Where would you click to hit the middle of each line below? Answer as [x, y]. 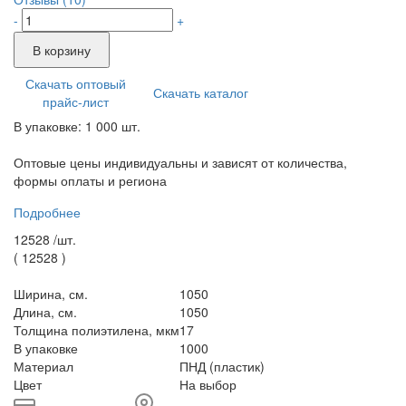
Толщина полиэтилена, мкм [97, 329]
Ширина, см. [51, 293]
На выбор [208, 384]
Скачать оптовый [76, 83]
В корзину [62, 49]
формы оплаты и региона [90, 180]
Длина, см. [45, 311]
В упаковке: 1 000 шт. [77, 126]
